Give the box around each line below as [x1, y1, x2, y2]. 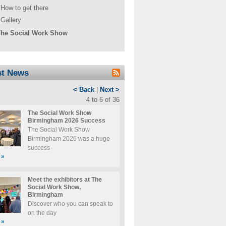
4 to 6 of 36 [86, 96, 120, 103]
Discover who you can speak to [27, 200, 113, 207]
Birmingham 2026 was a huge [27, 135, 110, 142]
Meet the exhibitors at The [27, 176, 102, 183]
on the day [27, 209, 56, 216]
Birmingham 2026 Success [27, 117, 105, 124]
